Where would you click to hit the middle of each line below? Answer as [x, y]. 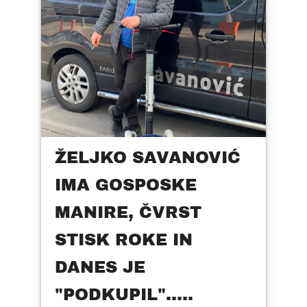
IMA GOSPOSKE [126, 185]
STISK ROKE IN [124, 240]
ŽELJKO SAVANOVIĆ [148, 158]
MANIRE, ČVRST [128, 213]
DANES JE [100, 268]
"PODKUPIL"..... [124, 295]
